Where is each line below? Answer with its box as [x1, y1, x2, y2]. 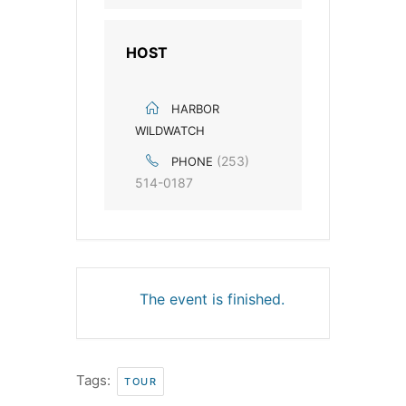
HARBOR [171, 101, 219, 116]
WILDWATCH [135, 122, 205, 138]
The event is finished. [140, 289, 285, 308]
